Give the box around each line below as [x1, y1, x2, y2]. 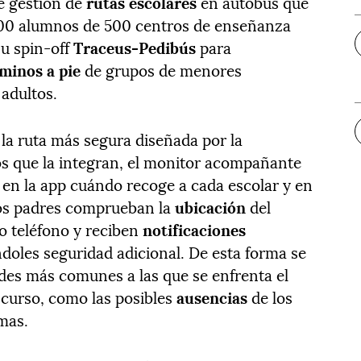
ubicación [175, 194, 247, 219]
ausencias [176, 284, 248, 309]
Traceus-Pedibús [73, 35, 197, 60]
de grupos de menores [81, 57, 243, 82]
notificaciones [143, 217, 247, 242]
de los [247, 284, 293, 309]
